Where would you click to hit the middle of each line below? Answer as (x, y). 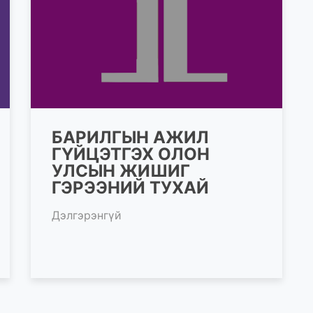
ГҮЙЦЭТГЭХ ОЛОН (131, 154)
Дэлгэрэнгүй (87, 215)
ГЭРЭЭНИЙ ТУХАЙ (130, 187)
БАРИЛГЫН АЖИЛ (130, 137)
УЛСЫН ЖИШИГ (121, 170)
